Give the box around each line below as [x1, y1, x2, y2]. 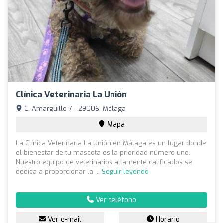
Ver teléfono [94, 195, 136, 205]
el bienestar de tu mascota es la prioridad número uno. [16, 148, 190, 157]
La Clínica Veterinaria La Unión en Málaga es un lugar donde [16, 138, 206, 147]
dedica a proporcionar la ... [16, 167, 102, 176]
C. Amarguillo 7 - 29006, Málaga [22, 104, 126, 112]
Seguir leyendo [102, 167, 149, 176]
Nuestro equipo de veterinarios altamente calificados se [16, 157, 192, 166]
